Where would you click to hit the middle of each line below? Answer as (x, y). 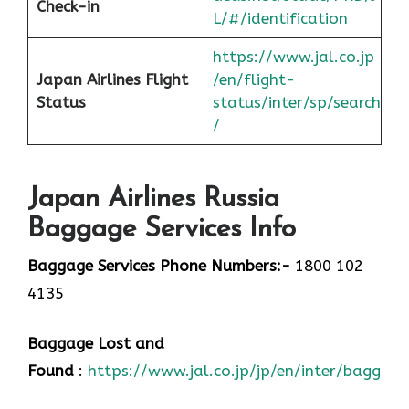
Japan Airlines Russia (153, 199)
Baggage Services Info (162, 229)
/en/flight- (253, 80)
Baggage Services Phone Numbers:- (159, 265)
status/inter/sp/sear (288, 103)
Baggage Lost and (96, 344)
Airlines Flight (137, 80)
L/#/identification (280, 19)
